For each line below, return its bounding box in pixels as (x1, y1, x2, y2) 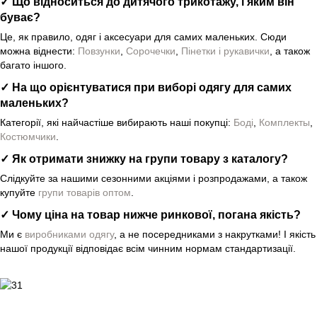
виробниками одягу (25, 228, 114, 240)
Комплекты (259, 117, 310, 129)
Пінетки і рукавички (181, 45, 270, 57)
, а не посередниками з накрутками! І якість (114, 228, 316, 240)
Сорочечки (126, 45, 175, 57)
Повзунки (78, 45, 120, 57)
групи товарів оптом (38, 186, 131, 198)
